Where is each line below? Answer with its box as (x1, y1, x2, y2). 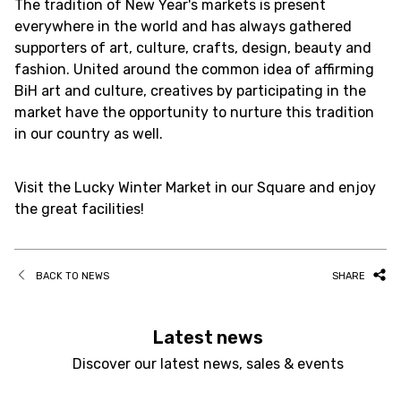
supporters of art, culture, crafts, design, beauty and (14, 39, 371, 56)
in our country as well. (14, 125, 163, 142)
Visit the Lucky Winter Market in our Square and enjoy (14, 179, 376, 196)
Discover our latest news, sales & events (72, 355, 344, 372)
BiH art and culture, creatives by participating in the (14, 82, 366, 99)
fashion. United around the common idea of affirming (14, 61, 374, 78)
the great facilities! (14, 200, 144, 218)
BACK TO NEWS (36, 269, 109, 282)
